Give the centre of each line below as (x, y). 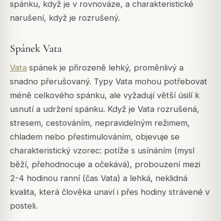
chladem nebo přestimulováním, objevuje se (95, 137)
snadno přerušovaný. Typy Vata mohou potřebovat (109, 82)
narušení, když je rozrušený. (65, 18)
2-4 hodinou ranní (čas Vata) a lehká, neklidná (99, 178)
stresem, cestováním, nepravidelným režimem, (100, 123)
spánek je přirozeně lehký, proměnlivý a (105, 68)
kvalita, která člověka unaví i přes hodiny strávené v (110, 192)
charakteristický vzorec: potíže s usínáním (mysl (102, 151)
